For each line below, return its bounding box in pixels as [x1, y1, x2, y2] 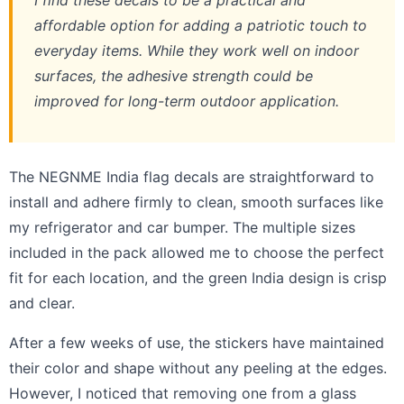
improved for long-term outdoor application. [34, 92, 339, 111]
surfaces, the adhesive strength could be [34, 67, 313, 86]
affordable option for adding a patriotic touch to [34, 16, 367, 35]
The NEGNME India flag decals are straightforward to [9, 168, 374, 187]
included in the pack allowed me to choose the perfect [9, 243, 384, 262]
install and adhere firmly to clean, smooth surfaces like [9, 193, 383, 212]
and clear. [9, 294, 75, 313]
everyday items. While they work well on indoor [34, 41, 359, 60]
